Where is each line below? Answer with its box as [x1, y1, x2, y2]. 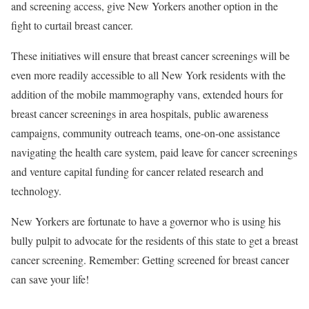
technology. [11, 183, 61, 199]
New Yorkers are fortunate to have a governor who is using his [11, 214, 281, 229]
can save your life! [11, 272, 89, 287]
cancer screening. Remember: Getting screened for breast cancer [11, 252, 289, 268]
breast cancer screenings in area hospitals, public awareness [11, 106, 268, 121]
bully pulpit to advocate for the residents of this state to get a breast [11, 233, 298, 248]
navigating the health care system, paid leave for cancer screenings [11, 145, 297, 160]
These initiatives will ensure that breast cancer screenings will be [11, 48, 290, 63]
